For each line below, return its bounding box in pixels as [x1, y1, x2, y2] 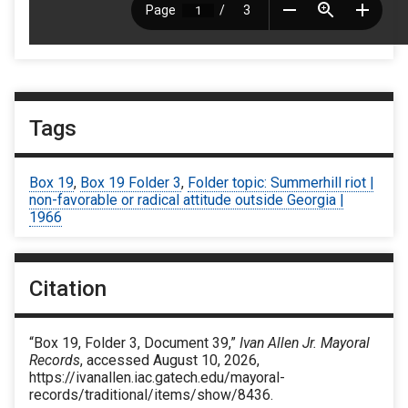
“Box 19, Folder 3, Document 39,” [29, 334, 240, 352]
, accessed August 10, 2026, [80, 352, 260, 370]
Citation [29, 276, 107, 302]
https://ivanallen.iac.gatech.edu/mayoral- [29, 369, 285, 387]
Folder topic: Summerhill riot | [188, 173, 373, 191]
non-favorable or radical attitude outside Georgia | [29, 190, 343, 209]
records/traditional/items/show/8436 [29, 386, 270, 404]
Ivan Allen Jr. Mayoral [240, 334, 370, 352]
